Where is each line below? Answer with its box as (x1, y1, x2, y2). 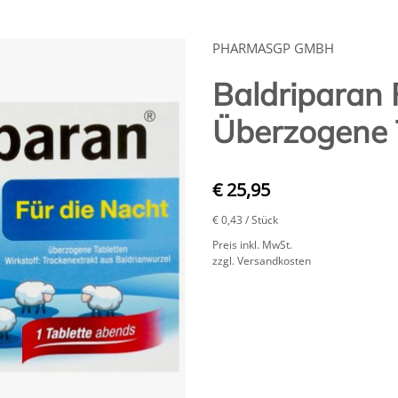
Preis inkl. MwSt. (212, 236, 292, 252)
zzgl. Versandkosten (212, 252, 311, 268)
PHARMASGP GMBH (212, 38, 334, 57)
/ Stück (245, 211, 278, 227)
